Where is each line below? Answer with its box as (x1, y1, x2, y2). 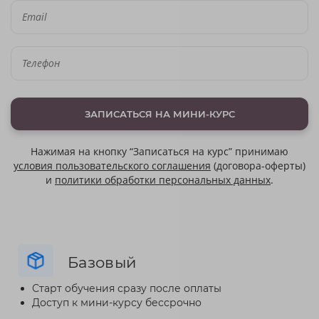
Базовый (68, 253, 137, 271)
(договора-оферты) (211, 158, 305, 172)
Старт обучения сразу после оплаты (32, 281, 221, 295)
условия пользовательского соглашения (14, 158, 211, 172)
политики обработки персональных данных (55, 172, 271, 187)
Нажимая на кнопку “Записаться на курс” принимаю (31, 144, 288, 158)
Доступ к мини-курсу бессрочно (32, 296, 202, 309)
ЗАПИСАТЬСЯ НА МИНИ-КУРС (84, 108, 235, 120)
